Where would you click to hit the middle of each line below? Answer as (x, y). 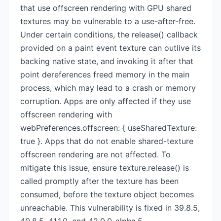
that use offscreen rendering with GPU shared (106, 8)
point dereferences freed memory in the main (105, 74)
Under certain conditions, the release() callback (109, 35)
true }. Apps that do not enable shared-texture (107, 141)
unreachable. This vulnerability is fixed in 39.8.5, (110, 208)
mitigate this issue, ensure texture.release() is (105, 168)
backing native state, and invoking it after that (107, 61)
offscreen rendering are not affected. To (95, 154)
